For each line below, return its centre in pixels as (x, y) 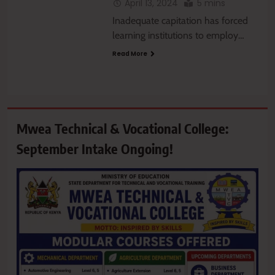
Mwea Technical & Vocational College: (122, 129)
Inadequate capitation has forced (180, 21)
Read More (130, 54)
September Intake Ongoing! (95, 149)
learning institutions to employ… (178, 36)
